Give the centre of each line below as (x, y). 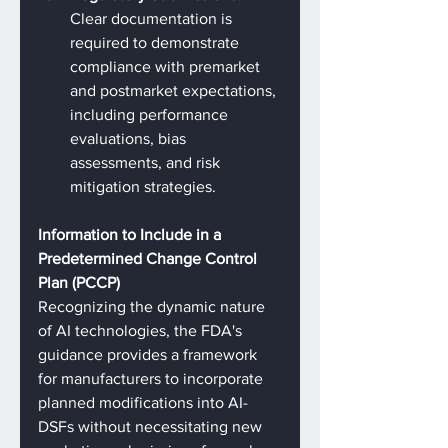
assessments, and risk (147, 162)
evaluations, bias (130, 138)
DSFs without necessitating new (152, 426)
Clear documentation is (153, 18)
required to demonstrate (156, 42)
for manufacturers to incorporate (152, 378)
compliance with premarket (167, 66)
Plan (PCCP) (79, 282)
